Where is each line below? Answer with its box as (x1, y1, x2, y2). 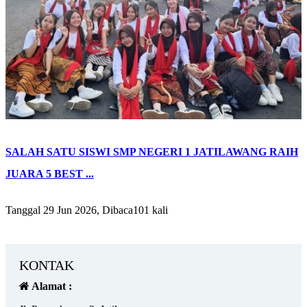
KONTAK (19, 258, 74, 273)
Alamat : (29, 280, 72, 293)
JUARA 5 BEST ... (5, 168, 94, 180)
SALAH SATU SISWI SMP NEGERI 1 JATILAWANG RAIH (5, 146, 298, 158)
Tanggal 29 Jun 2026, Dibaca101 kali (5, 204, 168, 217)
